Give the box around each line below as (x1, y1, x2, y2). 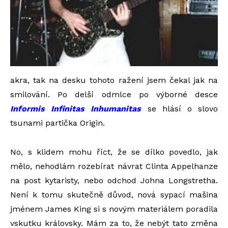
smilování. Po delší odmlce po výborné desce (10, 90, 218, 100)
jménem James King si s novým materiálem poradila (10, 204, 218, 214)
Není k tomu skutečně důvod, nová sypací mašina (10, 190, 218, 200)
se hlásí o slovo (141, 104, 218, 114)
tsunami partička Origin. (10, 118, 105, 128)
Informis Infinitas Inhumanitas (10, 104, 141, 114)
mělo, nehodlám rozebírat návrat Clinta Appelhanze (10, 161, 218, 172)
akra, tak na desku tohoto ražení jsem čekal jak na (10, 75, 218, 85)
